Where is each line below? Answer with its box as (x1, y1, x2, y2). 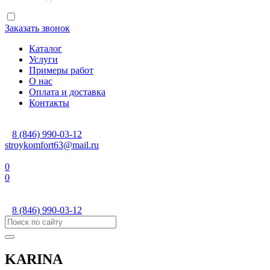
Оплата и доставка (29, 86, 105, 97)
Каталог (29, 43, 62, 54)
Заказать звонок (5, 22, 70, 33)
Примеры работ (29, 64, 93, 75)
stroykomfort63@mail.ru (5, 139, 99, 150)
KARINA (5, 251, 63, 267)
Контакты (29, 97, 69, 108)
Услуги (29, 54, 58, 64)
